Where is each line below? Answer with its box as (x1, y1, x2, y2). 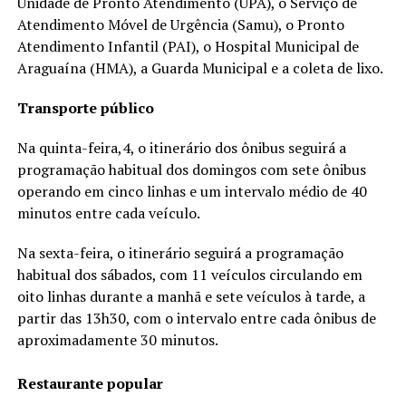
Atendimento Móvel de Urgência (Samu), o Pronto (16, 14, 344, 34)
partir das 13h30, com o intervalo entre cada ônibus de (16, 307, 376, 328)
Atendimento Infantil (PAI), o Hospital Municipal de (16, 35, 359, 56)
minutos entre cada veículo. (16, 202, 200, 223)
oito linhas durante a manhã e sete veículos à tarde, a (16, 285, 365, 306)
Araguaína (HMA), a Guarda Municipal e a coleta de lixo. (16, 57, 383, 78)
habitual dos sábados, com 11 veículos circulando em (16, 264, 362, 285)
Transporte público (16, 97, 154, 118)
